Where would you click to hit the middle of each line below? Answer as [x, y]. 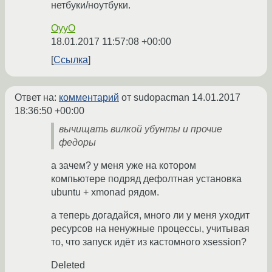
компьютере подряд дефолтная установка [146, 179]
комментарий [89, 98]
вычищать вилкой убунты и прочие [141, 129]
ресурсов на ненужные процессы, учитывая [150, 229]
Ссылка [71, 60]
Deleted [68, 265]
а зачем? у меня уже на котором [124, 166]
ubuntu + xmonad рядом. [105, 192]
